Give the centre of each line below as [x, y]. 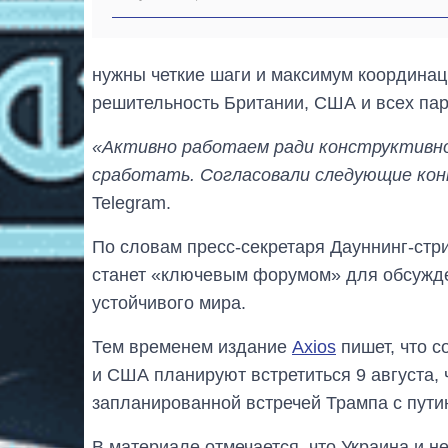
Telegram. [131, 202]
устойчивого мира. [169, 302]
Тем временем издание [192, 346]
